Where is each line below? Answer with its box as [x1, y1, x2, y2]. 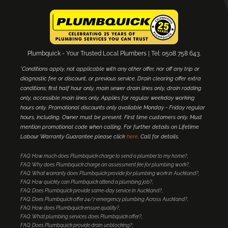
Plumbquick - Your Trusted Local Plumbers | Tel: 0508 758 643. [27, 50, 201, 58]
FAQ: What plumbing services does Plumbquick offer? [20, 214, 141, 220]
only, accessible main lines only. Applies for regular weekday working [20, 95, 195, 102]
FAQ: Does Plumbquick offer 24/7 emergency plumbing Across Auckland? [20, 196, 187, 203]
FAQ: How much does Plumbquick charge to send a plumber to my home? [20, 153, 187, 159]
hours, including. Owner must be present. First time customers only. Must [20, 114, 202, 121]
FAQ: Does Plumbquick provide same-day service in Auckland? [20, 188, 162, 194]
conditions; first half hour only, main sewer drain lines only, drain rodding [20, 85, 202, 92]
